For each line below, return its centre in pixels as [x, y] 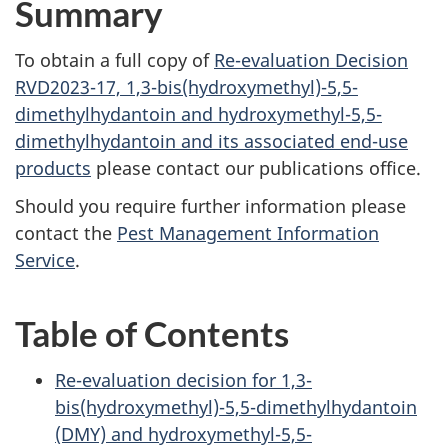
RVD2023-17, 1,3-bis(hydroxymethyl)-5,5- [186, 86]
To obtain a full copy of [114, 59]
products [53, 167]
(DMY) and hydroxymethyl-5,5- [183, 433]
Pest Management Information [248, 233]
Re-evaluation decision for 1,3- [183, 379]
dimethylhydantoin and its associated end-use [211, 140]
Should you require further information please [210, 206]
